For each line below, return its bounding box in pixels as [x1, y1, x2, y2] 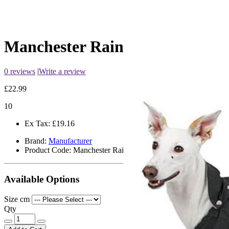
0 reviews [4, 67, 35, 76]
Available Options [4, 174, 79, 185]
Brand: [25, 136, 47, 146]
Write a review [39, 67, 86, 76]
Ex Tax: [25, 119, 50, 128]
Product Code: [25, 146, 71, 155]
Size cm [4, 194, 30, 203]
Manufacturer [49, 136, 92, 146]
